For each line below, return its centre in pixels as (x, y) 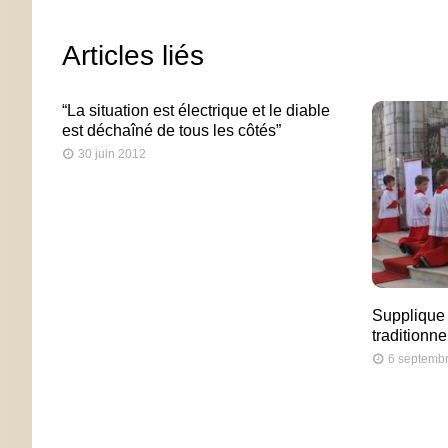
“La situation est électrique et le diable (196, 110)
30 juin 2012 (112, 153)
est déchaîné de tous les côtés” (171, 130)
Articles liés (133, 55)
